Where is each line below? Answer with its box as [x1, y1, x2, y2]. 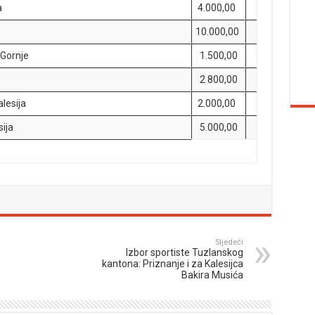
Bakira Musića [181, 269, 243, 281]
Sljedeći [214, 238, 243, 247]
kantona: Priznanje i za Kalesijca [101, 258, 243, 269]
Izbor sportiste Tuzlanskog [125, 247, 243, 258]
